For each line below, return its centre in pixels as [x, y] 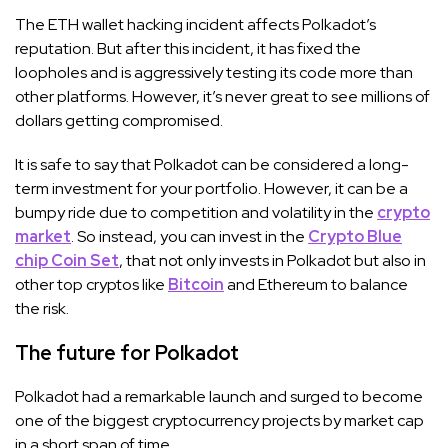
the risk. [42, 308]
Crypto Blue [355, 236]
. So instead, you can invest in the [189, 236]
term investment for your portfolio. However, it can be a [211, 188]
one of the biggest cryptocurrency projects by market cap [219, 420]
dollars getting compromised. [119, 120]
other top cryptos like [91, 284]
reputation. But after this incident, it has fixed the [188, 48]
